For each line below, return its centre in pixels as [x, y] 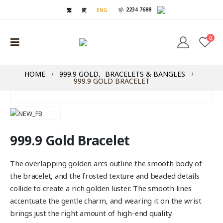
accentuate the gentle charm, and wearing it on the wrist [106, 200]
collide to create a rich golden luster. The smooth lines [101, 188]
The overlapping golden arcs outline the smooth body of [106, 163]
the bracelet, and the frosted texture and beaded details [105, 175]
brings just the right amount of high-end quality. [92, 213]
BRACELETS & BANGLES [145, 74]
